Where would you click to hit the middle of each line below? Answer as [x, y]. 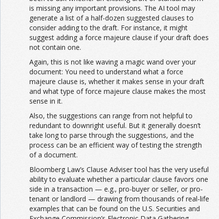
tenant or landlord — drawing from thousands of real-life [119, 199]
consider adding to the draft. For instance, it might [109, 28]
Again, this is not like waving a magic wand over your [113, 62]
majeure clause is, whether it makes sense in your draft [117, 82]
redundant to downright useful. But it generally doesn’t [115, 126]
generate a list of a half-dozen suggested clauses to [111, 18]
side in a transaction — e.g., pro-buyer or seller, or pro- [116, 189]
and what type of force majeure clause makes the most [118, 91]
